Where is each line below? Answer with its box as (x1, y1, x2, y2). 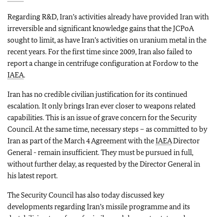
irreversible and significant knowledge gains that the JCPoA (7, 24, 193, 33)
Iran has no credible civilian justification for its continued (7, 90, 187, 99)
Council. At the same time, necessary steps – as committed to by (7, 124, 207, 134)
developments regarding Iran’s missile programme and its (7, 202, 190, 211)
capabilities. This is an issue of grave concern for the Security (7, 113, 197, 122)
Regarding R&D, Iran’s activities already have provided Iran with (7, 12, 209, 21)
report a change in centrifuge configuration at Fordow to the (7, 59, 198, 68)
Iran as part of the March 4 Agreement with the (7, 136, 155, 145)
